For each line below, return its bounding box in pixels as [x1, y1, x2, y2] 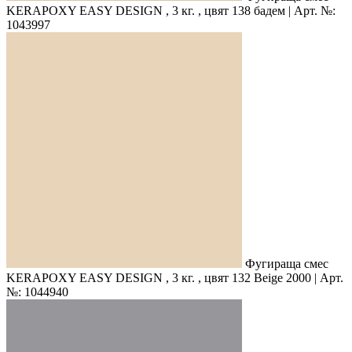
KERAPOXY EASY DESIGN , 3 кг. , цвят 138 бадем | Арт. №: [6, 3, 335, 17]
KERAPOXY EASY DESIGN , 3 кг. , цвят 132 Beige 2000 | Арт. [6, 270, 343, 284]
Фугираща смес [245, 256, 328, 270]
